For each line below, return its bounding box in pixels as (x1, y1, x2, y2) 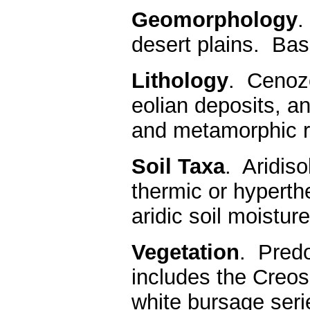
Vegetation (131, 240, 239, 264)
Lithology (131, 69, 228, 93)
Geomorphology (131, 8, 298, 32)
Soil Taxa (131, 154, 225, 179)
